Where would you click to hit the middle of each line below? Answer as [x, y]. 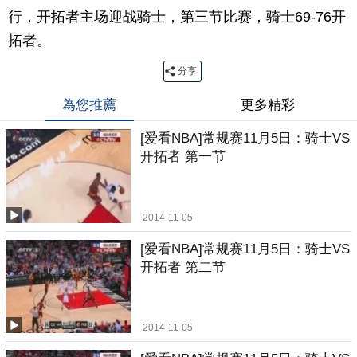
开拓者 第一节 [183, 157]
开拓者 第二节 [183, 267]
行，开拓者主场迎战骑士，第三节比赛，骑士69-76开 [177, 17]
